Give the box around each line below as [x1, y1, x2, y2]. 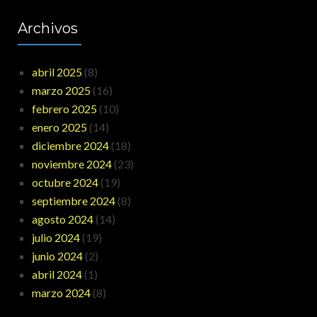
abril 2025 [32, 65, 82, 79]
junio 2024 [32, 249, 83, 263]
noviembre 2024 [32, 157, 112, 171]
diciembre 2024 [32, 139, 109, 153]
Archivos [18, 20, 78, 38]
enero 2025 [32, 120, 87, 134]
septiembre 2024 [32, 194, 115, 208]
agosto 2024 [32, 212, 93, 226]
